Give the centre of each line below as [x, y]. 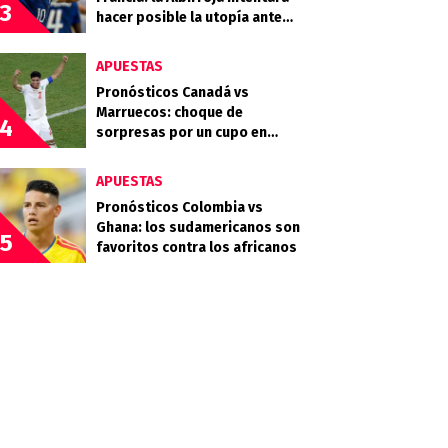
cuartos [122, 152]
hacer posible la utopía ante [189, 17]
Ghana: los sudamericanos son [198, 227]
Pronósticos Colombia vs [179, 207]
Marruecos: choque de [169, 112]
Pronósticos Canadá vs [172, 92]
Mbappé [123, 37]
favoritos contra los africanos [196, 247]
